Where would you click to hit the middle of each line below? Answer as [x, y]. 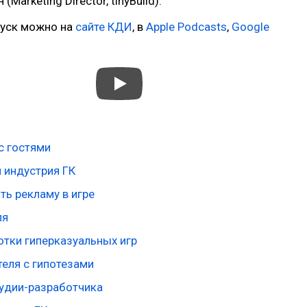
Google [250, 27]
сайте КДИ [104, 27]
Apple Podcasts [186, 27]
